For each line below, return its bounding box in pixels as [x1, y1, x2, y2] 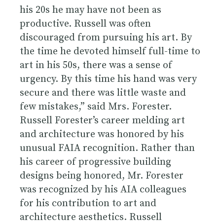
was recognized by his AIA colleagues [20, 183, 186, 196]
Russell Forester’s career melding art [20, 114, 185, 127]
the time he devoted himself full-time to [20, 45, 200, 58]
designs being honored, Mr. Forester [20, 169, 184, 182]
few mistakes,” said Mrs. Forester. [20, 100, 172, 113]
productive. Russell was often [20, 17, 151, 30]
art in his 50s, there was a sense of [20, 59, 172, 72]
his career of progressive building [20, 155, 171, 168]
